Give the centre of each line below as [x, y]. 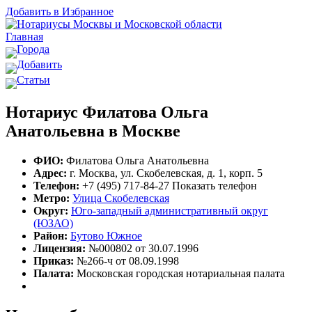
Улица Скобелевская [121, 198]
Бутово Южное [106, 235]
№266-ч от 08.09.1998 [126, 260]
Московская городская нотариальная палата [179, 273]
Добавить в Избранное [60, 11]
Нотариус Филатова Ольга [107, 112]
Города [33, 49]
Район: [50, 235]
